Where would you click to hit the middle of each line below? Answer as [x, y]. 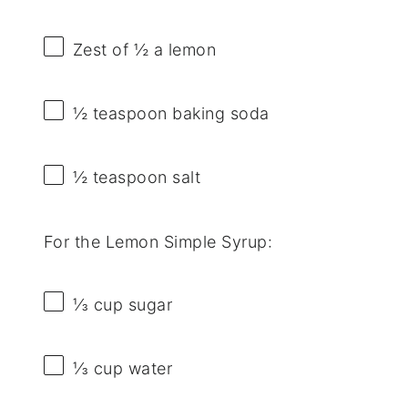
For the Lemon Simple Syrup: [158, 241]
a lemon [183, 50]
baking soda [218, 114]
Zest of [103, 50]
